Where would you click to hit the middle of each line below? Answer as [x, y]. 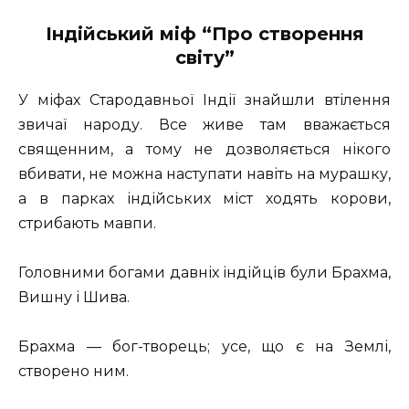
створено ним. [73, 372]
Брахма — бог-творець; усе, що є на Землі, [204, 347]
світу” [204, 57]
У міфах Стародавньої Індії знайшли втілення [204, 100]
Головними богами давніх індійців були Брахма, [204, 273]
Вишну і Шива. [74, 298]
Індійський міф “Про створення [204, 33]
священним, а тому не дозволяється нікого [204, 149]
